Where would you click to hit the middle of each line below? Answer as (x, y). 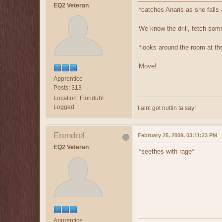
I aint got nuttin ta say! (167, 108)
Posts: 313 (68, 87)
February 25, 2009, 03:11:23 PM (177, 135)
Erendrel (69, 135)
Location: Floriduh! (79, 98)
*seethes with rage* (166, 151)
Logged (64, 107)
